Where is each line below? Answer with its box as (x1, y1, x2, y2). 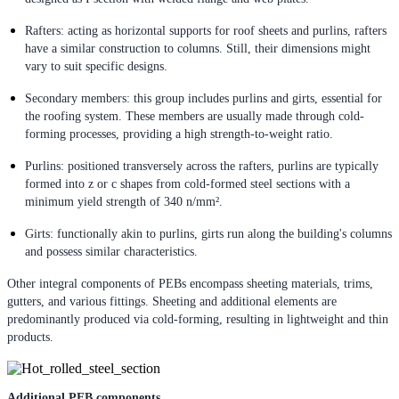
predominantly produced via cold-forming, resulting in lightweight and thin (7, 312, 388, 326)
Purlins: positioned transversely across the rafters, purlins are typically (25, 159, 379, 173)
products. (7, 330, 53, 344)
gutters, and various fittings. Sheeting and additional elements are (7, 294, 337, 308)
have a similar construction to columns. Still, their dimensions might (25, 41, 370, 55)
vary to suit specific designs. (25, 59, 167, 73)
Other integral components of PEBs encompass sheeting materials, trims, (7, 276, 373, 290)
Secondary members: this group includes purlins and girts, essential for (25, 91, 382, 105)
